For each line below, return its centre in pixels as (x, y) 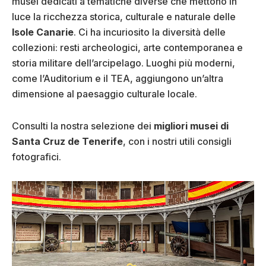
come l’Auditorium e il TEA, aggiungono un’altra (118, 79)
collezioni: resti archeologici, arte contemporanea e (127, 48)
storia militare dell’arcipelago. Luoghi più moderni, (123, 63)
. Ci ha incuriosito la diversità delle (150, 32)
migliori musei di (191, 126)
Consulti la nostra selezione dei (83, 126)
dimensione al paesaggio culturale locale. (104, 94)
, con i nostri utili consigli (177, 142)
